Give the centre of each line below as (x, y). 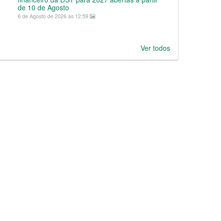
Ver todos (155, 48)
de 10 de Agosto (43, 7)
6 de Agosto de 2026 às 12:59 (54, 16)
